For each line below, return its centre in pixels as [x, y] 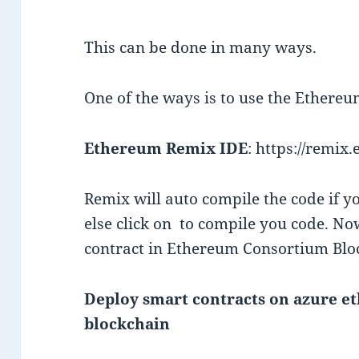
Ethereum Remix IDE [166, 149]
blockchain [127, 324]
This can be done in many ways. [201, 48]
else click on [130, 224]
